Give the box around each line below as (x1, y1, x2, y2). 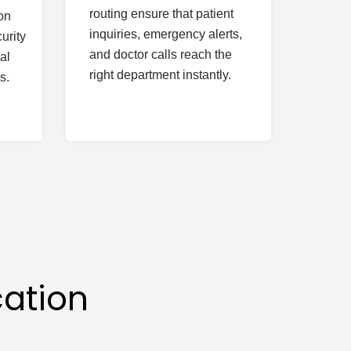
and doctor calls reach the (89, 48, 232, 61)
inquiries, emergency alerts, (89, 27, 242, 41)
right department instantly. (89, 68, 231, 81)
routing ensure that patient (89, 7, 233, 20)
